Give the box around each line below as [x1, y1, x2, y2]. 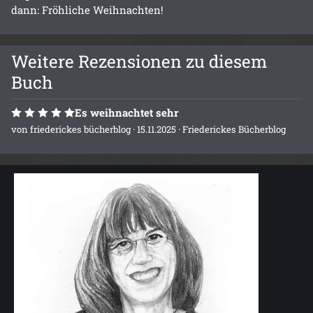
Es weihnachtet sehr [75, 105, 178, 119]
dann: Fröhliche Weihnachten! [11, 2, 163, 17]
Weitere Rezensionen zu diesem [11, 49, 268, 73]
